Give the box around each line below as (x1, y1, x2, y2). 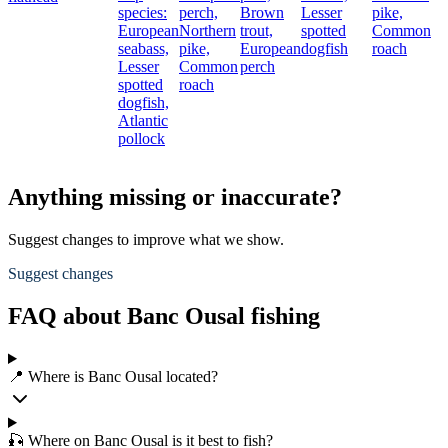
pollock (118, 130, 165, 148)
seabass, (118, 40, 169, 58)
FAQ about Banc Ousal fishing (8, 303, 320, 330)
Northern (179, 22, 236, 40)
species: (118, 4, 167, 22)
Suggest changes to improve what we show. (8, 231, 284, 249)
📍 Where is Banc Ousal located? (8, 368, 218, 385)
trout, (240, 22, 273, 40)
